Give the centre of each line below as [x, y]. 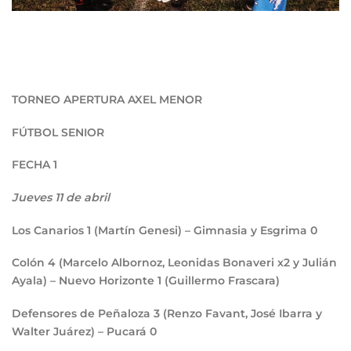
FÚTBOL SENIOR [58, 132]
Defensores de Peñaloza [83, 314]
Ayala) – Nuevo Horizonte [85, 281]
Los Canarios [49, 230]
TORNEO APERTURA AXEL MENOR [107, 99]
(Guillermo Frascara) [222, 281]
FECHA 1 [34, 165]
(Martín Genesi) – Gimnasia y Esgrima [202, 230]
